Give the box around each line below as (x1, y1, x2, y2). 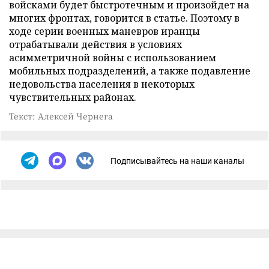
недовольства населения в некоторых (9, 77, 195, 91)
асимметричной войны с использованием (9, 51, 216, 64)
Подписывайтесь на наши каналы (110, 156, 244, 166)
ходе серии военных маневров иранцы (9, 25, 200, 38)
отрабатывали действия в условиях (9, 38, 182, 51)
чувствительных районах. (9, 91, 136, 104)
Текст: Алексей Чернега (9, 110, 113, 122)
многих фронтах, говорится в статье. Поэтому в (9, 11, 240, 25)
